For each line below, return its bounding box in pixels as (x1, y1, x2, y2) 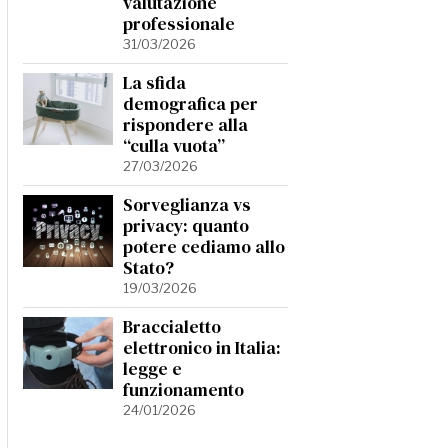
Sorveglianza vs (123, 193, 251, 217)
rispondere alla (123, 113, 248, 137)
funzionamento (123, 378, 244, 402)
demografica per (123, 92, 258, 116)
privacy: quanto (123, 214, 249, 238)
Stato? (123, 256, 174, 280)
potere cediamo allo (123, 235, 285, 259)
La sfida (123, 71, 186, 95)
